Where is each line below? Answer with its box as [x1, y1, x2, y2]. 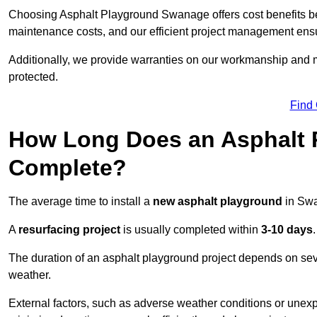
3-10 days [261, 224, 313, 236]
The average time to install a [8, 195, 153, 208]
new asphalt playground [153, 195, 282, 208]
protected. [8, 71, 58, 83]
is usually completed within [120, 224, 261, 236]
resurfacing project [18, 224, 120, 236]
